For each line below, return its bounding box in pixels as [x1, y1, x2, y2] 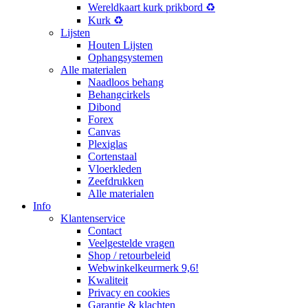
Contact [88, 225, 122, 237]
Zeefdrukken [88, 175, 144, 188]
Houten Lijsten [88, 39, 153, 52]
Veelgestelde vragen [88, 237, 175, 250]
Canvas [88, 126, 120, 138]
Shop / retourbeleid [88, 250, 170, 262]
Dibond [88, 101, 121, 113]
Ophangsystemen [88, 52, 163, 64]
